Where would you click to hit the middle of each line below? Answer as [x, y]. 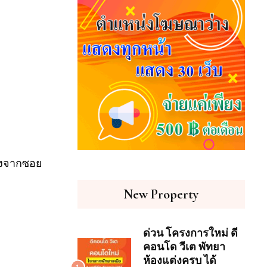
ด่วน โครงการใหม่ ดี [190, 233]
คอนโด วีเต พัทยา [184, 247]
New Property [161, 195]
